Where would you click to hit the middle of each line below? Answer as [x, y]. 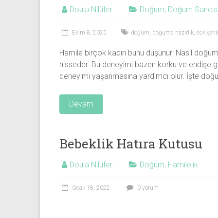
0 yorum [147, 188]
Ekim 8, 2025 [89, 33]
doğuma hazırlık [173, 33]
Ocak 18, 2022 [91, 188]
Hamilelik [183, 165]
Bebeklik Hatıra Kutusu [131, 144]
